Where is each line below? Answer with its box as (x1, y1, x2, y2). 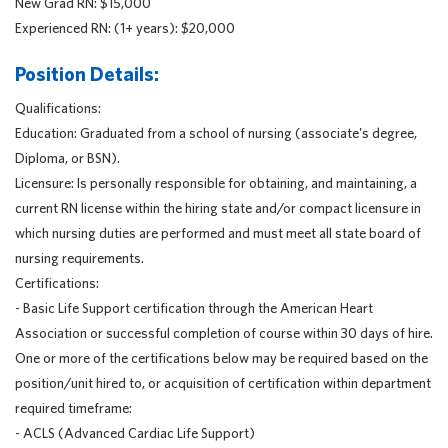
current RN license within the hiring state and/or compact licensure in (15, 200, 421, 216)
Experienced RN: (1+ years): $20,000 (15, 20, 235, 36)
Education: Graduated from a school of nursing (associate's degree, (15, 125, 417, 141)
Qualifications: (15, 100, 101, 116)
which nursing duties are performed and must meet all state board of (15, 225, 421, 241)
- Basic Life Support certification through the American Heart (15, 300, 373, 316)
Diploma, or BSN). (15, 150, 120, 166)
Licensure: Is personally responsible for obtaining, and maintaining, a (15, 175, 417, 191)
